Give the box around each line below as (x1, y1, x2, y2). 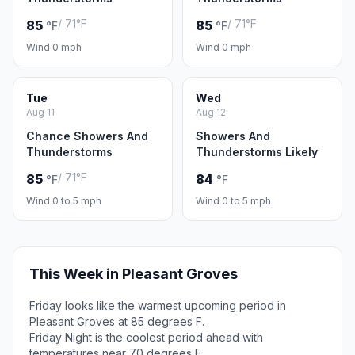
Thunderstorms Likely (196, 145, 318, 158)
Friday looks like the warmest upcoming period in (29, 299, 286, 312)
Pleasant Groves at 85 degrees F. (29, 315, 204, 328)
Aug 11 (26, 106, 55, 118)
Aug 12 (196, 106, 226, 118)
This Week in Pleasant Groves (29, 265, 238, 282)
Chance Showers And (26, 129, 148, 143)
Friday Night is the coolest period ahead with (29, 330, 263, 344)
